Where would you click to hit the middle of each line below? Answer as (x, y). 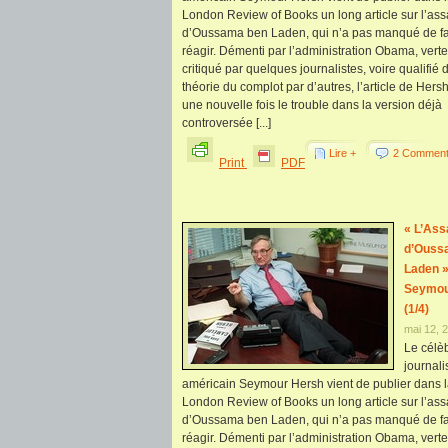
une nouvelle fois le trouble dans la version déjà (312, 105)
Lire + (342, 153)
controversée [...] (226, 123)
